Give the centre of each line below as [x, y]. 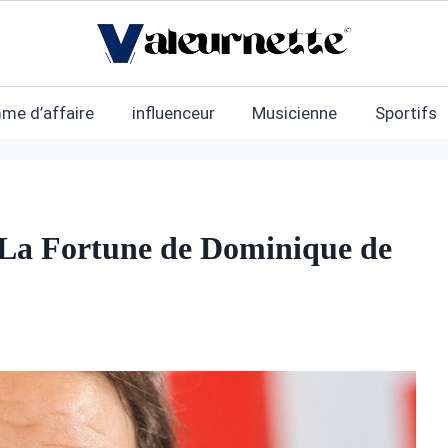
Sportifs [405, 112]
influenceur [173, 112]
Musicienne [295, 112]
